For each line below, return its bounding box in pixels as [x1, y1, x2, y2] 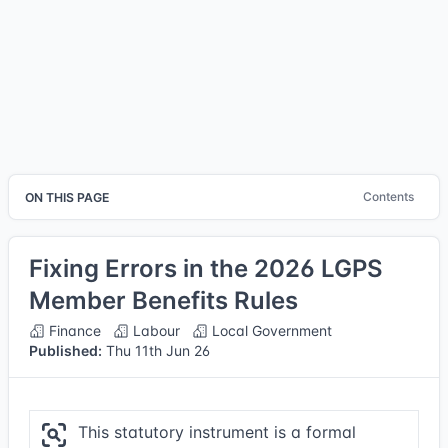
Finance [45, 322, 101, 339]
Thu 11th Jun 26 [102, 342, 210, 359]
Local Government [208, 322, 332, 339]
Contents [363, 189, 414, 204]
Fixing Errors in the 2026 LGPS [29, 254, 383, 283]
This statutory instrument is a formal [78, 422, 356, 442]
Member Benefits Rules [29, 286, 298, 315]
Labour [129, 322, 180, 339]
